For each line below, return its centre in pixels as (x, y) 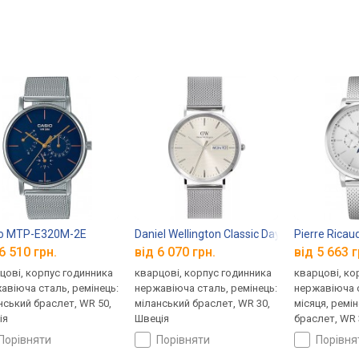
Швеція (152, 319)
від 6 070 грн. (175, 252)
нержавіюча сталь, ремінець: (206, 288)
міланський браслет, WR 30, (203, 304)
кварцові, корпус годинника (204, 273)
